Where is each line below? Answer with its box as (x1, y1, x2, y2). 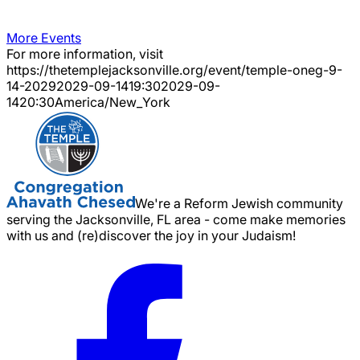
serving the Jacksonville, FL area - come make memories (6, 211, 346, 227)
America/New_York (55, 93, 170, 110)
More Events (6, 29, 81, 46)
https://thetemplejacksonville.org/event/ (6, 61, 246, 78)
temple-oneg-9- (246, 61, 342, 78)
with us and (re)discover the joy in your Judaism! (6, 227, 296, 243)
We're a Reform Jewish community (135, 194, 343, 211)
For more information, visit (6, 45, 163, 62)
